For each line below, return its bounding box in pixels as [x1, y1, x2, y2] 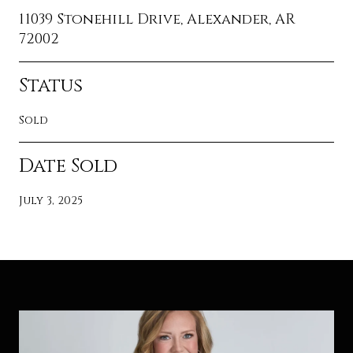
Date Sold [19, 153, 117, 179]
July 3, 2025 [19, 192, 83, 208]
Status [19, 72, 83, 98]
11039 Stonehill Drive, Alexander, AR [19, 9, 295, 29]
